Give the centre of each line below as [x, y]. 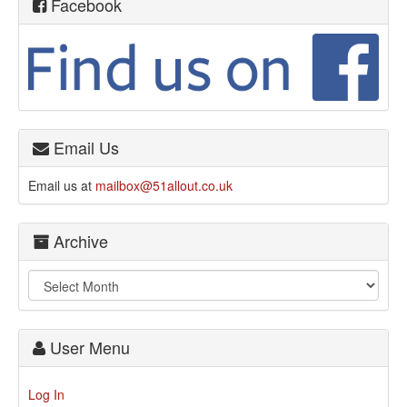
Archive [79, 240]
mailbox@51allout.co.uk [164, 185]
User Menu [88, 347]
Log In [46, 394]
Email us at [62, 185]
